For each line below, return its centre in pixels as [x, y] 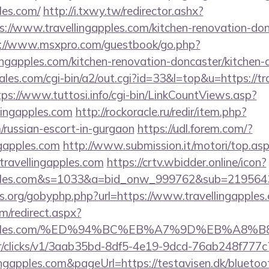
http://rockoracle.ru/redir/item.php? [161, 112]
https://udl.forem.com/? [195, 128]
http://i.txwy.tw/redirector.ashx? [123, 11]
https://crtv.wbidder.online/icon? [186, 162]
